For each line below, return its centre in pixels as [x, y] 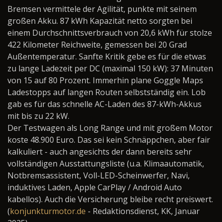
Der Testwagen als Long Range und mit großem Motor [110, 128]
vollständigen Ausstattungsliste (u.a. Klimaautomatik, [106, 164]
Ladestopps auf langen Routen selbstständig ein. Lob [107, 92]
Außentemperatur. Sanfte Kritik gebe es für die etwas [107, 56]
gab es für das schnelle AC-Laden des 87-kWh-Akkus [105, 104]
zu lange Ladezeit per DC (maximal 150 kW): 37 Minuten [110, 68]
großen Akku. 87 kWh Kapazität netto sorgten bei [100, 21]
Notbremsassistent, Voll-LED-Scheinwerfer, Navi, [99, 175]
